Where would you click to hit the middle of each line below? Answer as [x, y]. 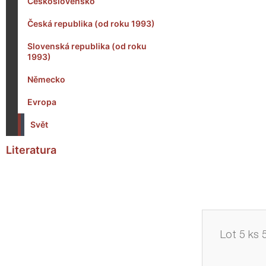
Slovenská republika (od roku [87, 46]
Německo [46, 79]
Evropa [42, 102]
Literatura [31, 150]
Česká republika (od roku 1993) [91, 23]
